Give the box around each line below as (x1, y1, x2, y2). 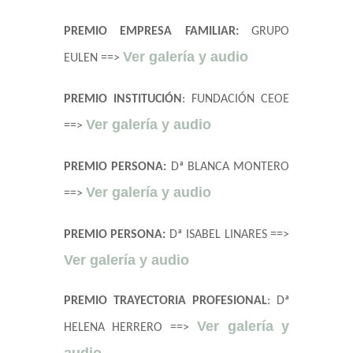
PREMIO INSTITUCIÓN (63, 93, 182, 106)
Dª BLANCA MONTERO (170, 161, 290, 174)
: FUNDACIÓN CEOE (181, 93, 290, 106)
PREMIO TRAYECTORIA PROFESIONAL (63, 295, 268, 308)
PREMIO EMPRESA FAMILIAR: (63, 25, 239, 39)
